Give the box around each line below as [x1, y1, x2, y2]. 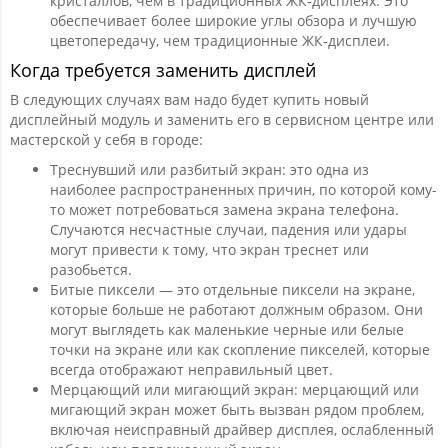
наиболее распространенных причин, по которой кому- [50, 180, 437, 199]
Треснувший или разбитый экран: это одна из [50, 160, 369, 179]
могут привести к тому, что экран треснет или [50, 240, 369, 259]
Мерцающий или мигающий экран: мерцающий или [50, 380, 419, 399]
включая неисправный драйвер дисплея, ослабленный [50, 420, 434, 439]
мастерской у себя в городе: [10, 130, 203, 149]
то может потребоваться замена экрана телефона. [50, 200, 399, 219]
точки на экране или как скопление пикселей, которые [50, 340, 430, 359]
